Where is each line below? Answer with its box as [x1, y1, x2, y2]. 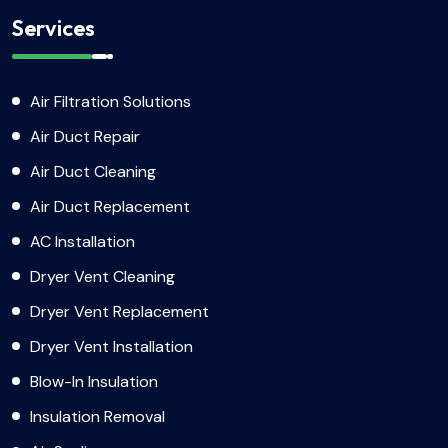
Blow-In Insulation [30, 371, 158, 392]
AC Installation [30, 231, 135, 252]
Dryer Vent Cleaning [30, 266, 175, 287]
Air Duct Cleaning [30, 161, 156, 182]
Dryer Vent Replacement [30, 301, 209, 322]
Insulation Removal [30, 406, 165, 427]
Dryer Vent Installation [30, 336, 193, 357]
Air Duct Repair [30, 126, 140, 147]
